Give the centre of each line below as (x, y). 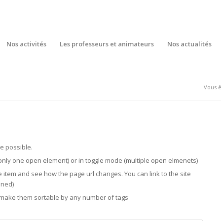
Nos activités (26, 44)
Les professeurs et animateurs (107, 44)
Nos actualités (189, 44)
